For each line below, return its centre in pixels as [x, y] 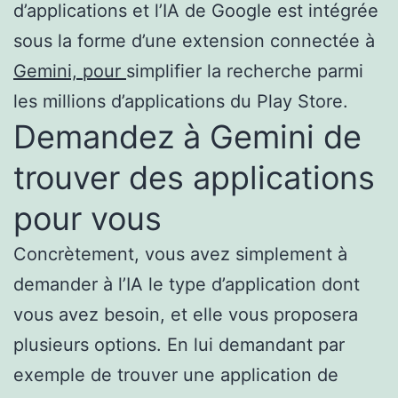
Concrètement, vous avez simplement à [180, 254]
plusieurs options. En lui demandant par [179, 344]
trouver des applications [194, 177]
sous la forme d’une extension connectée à [194, 40]
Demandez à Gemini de [187, 136]
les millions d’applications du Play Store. [181, 101]
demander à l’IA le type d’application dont [187, 284]
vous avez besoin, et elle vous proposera [186, 314]
